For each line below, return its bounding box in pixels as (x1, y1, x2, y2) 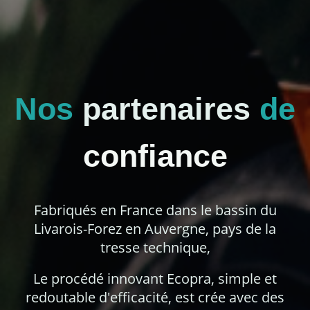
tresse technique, (100, 238, 210, 257)
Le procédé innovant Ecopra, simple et (33, 269, 277, 289)
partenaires (82, 91, 250, 127)
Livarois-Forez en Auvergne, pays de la (34, 219, 276, 239)
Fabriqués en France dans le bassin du (33, 201, 277, 220)
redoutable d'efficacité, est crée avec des (26, 288, 284, 307)
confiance (82, 138, 228, 174)
